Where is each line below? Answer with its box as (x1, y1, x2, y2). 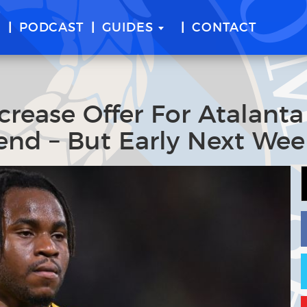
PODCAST (19, 22, 84, 34)
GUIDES (101, 22, 153, 34)
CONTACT (192, 22, 257, 34)
